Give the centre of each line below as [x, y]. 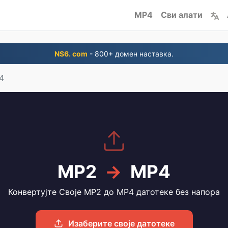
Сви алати [182, 15]
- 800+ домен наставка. [131, 54]
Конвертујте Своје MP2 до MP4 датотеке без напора [114, 192]
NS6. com [71, 54]
